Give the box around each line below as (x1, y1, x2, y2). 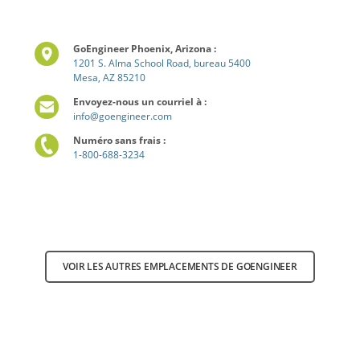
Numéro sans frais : (72, 133, 166, 147)
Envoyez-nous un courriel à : (72, 94, 207, 108)
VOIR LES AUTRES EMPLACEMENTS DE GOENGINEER (63, 259, 297, 273)
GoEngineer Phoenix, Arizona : (72, 41, 216, 55)
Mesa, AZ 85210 (72, 70, 145, 84)
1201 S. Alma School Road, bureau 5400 (72, 55, 251, 70)
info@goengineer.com (72, 108, 172, 123)
